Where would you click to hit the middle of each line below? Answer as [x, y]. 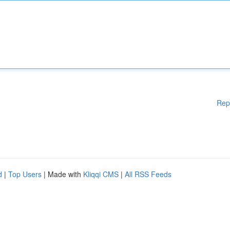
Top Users [25, 174]
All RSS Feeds [148, 174]
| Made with [62, 174]
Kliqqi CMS [101, 174]
